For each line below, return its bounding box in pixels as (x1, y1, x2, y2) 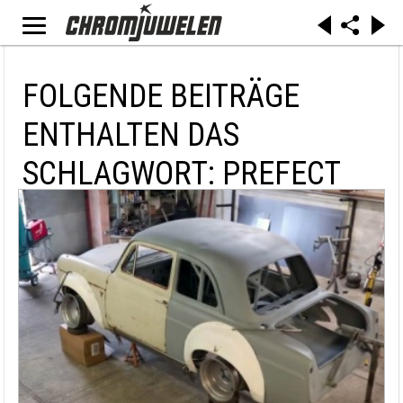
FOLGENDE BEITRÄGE (22, 77, 300, 115)
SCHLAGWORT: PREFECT (22, 155, 341, 193)
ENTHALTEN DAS (22, 116, 239, 154)
